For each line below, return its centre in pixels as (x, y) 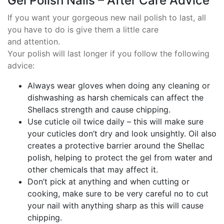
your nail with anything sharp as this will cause (115, 206)
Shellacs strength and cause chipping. (99, 110)
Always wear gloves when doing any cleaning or (119, 86)
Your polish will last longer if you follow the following (108, 54)
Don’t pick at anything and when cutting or (108, 182)
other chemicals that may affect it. (93, 170)
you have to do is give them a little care (83, 30)
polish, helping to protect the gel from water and (120, 158)
